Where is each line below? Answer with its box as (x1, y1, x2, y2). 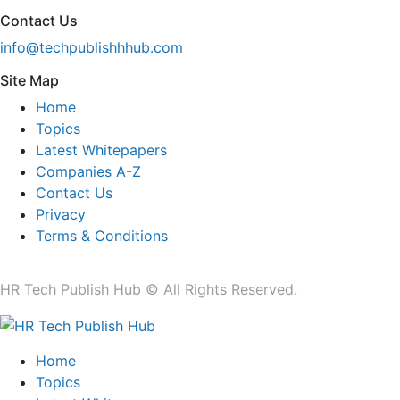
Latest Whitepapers (36, 140, 167, 159)
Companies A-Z (36, 162, 141, 180)
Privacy (36, 204, 86, 223)
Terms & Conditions (36, 226, 168, 245)
